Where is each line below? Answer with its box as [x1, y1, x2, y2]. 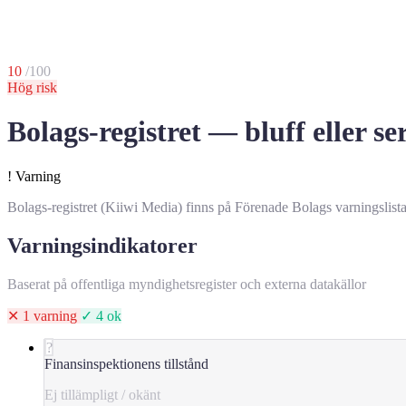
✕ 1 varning [7, 307, 81, 324]
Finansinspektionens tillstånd [44, 355, 208, 372]
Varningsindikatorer [7, 233, 198, 257]
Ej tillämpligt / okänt [44, 386, 160, 402]
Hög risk [7, 80, 57, 95]
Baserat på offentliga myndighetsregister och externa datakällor [7, 275, 366, 292]
